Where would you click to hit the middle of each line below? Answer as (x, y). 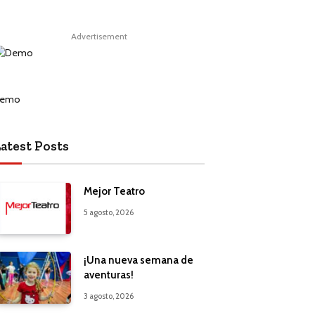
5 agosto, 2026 (109, 213)
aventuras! (109, 275)
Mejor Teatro (114, 192)
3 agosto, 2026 (109, 296)
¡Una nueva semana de (139, 261)
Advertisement (99, 37)
